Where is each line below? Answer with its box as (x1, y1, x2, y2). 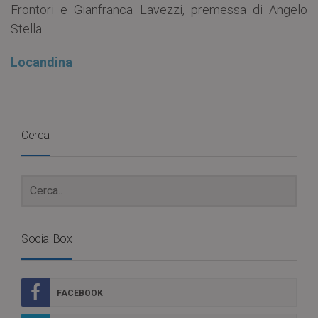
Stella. (11, 21, 44, 37)
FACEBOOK (57, 288, 103, 299)
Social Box (21, 232, 72, 246)
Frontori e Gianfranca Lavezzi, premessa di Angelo (11, 2, 307, 18)
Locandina (11, 55, 72, 70)
